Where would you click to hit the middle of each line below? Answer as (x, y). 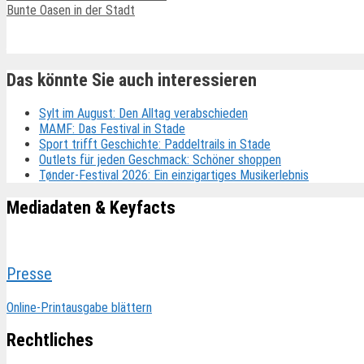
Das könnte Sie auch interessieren (132, 80)
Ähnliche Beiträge (63, 44)
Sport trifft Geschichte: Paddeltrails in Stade (155, 144)
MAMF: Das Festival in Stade (112, 128)
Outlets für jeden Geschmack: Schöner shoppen (160, 159)
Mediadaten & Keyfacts (91, 207)
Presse (29, 274)
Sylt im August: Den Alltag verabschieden (143, 113)
